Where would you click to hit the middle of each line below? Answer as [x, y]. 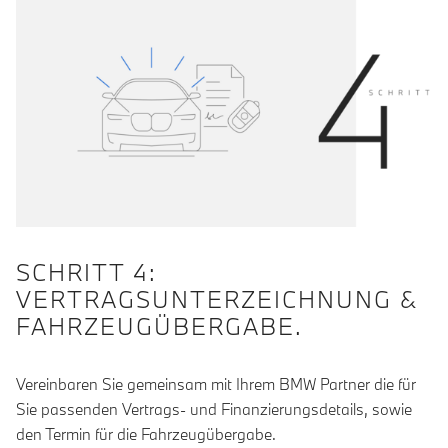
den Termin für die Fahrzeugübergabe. [146, 434]
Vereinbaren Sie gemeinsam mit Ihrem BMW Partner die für [216, 384]
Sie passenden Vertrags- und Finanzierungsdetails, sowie [214, 409]
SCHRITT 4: [86, 272]
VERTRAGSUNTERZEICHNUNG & [217, 299]
